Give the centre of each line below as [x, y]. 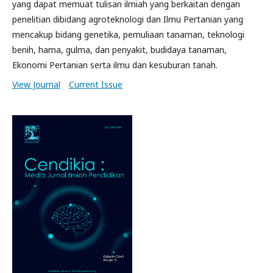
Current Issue [96, 84]
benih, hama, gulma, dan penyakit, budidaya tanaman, [119, 50]
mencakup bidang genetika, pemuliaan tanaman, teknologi [128, 34]
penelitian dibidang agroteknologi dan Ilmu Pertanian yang [128, 19]
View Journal [36, 84]
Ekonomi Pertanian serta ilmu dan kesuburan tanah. [115, 65]
